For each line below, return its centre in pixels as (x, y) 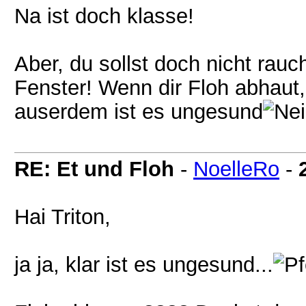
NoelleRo (236, 169)
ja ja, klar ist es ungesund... (144, 264)
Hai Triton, (62, 217)
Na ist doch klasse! (104, 16)
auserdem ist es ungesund (139, 111)
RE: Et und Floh (94, 169)
